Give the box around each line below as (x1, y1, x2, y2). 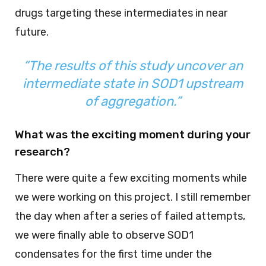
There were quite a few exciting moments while (15, 172, 247, 185)
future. (15, 26, 49, 39)
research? (15, 145, 70, 159)
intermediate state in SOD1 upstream (23, 75, 243, 92)
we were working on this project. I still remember (15, 191, 251, 204)
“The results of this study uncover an (23, 58, 243, 74)
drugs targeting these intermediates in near (15, 7, 227, 20)
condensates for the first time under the (15, 248, 212, 261)
